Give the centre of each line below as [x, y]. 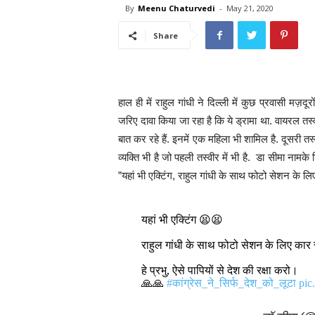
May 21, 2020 [250, 8]
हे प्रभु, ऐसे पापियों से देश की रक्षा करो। [219, 270]
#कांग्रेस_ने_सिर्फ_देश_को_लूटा [231, 283]
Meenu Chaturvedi [176, 8]
